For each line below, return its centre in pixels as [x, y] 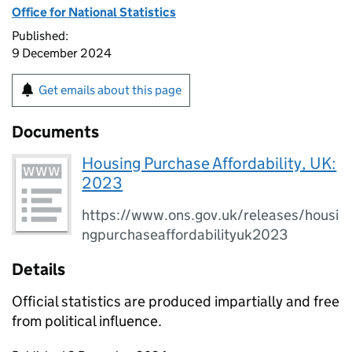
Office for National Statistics [94, 12]
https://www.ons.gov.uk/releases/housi [211, 215]
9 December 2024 [62, 53]
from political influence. [87, 321]
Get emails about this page [110, 90]
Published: [40, 36]
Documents [55, 132]
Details [38, 269]
